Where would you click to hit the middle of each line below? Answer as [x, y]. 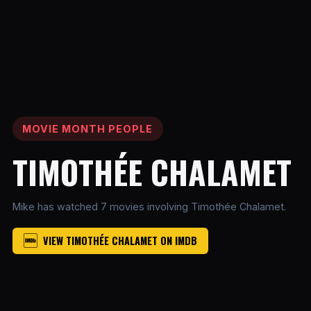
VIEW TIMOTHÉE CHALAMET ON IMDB [120, 241]
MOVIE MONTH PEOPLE [88, 129]
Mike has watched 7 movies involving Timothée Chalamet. [149, 206]
